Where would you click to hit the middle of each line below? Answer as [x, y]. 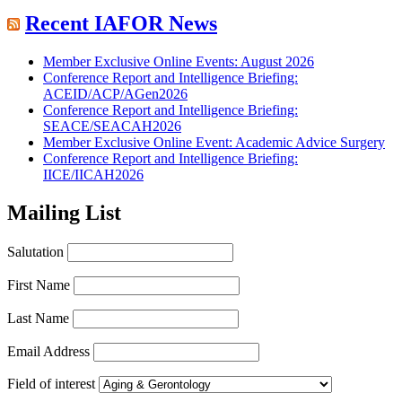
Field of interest [51, 383]
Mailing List [64, 212]
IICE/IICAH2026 [93, 175]
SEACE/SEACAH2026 [112, 126]
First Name [39, 284]
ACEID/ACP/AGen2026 [115, 94]
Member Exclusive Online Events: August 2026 [179, 61]
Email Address [48, 351]
